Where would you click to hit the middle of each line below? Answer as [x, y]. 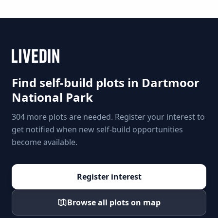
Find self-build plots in [77, 82]
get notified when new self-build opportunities [97, 129]
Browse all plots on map [114, 202]
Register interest [109, 177]
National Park [52, 97]
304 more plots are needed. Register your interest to [108, 117]
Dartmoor [171, 82]
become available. [45, 142]
